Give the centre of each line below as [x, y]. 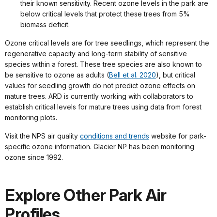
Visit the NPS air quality [42, 136]
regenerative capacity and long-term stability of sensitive [96, 53]
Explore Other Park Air [85, 195]
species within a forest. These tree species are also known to [103, 64]
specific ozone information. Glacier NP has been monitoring [100, 146]
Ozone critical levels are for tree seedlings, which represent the [107, 43]
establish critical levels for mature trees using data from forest [103, 107]
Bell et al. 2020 [132, 75]
